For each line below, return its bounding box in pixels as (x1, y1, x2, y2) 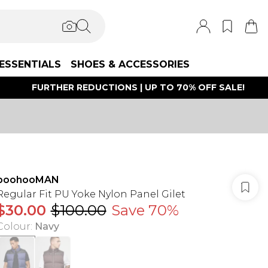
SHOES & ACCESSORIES (71, 59, 190, 70)
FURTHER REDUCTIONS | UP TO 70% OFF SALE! (31, 82, 245, 93)
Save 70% (111, 202, 179, 219)
